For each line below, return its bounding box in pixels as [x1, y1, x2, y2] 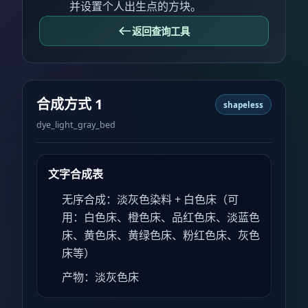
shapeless [223, 99, 263, 110]
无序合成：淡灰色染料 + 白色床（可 [62, 192, 239, 208]
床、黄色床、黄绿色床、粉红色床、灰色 [62, 228, 260, 243]
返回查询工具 [132, 24, 190, 38]
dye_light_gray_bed [36, 118, 115, 131]
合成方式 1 [36, 95, 102, 113]
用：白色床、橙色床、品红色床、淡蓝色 [62, 210, 260, 225]
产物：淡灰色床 [62, 269, 139, 285]
